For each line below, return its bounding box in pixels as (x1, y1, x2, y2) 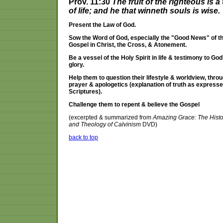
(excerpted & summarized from (69, 114, 153, 121)
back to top (69, 134, 98, 141)
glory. (69, 61, 84, 68)
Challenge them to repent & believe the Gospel (69, 101, 200, 108)
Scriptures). (69, 88, 102, 95)
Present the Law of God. (69, 21, 136, 28)
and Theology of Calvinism (69, 121, 141, 128)
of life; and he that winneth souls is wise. (69, 6, 220, 15)
